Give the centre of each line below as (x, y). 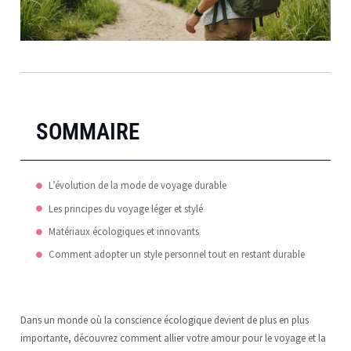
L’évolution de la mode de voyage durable (137, 185)
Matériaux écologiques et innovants (123, 232)
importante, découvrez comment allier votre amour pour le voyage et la (173, 338)
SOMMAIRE (87, 132)
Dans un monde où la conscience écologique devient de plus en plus (164, 320)
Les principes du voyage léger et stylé (125, 208)
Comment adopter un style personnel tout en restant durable (176, 254)
